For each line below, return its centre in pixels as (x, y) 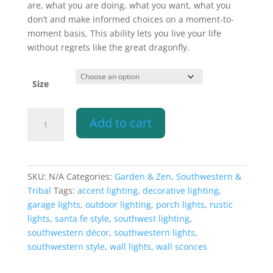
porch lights (180, 204)
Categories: (90, 176)
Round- (41, 198)
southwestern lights (154, 232)
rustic (221, 204)
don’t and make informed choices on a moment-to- (130, 19)
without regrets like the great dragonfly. (108, 47)
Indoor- (41, 240)
